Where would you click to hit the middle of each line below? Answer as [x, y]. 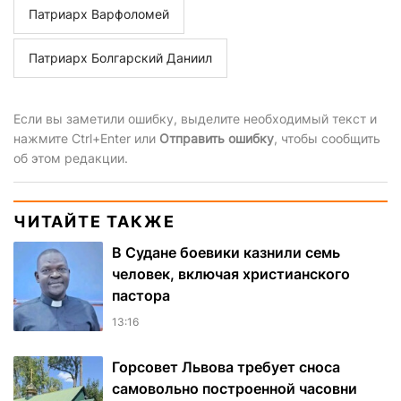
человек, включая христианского [231, 274]
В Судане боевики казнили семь [226, 253]
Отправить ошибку [217, 139]
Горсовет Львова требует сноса [226, 367]
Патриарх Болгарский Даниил [120, 58]
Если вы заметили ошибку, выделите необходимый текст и [195, 119]
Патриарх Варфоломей [99, 14]
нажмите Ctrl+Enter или [86, 139]
